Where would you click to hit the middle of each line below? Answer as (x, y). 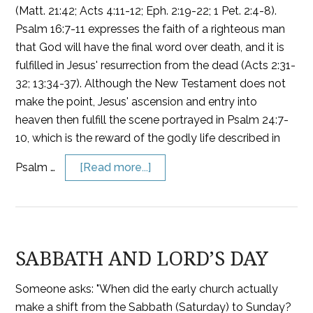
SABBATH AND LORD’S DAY (142, 259)
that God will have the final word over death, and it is (150, 47)
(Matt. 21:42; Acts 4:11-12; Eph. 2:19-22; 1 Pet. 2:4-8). (146, 11)
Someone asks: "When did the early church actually (147, 289)
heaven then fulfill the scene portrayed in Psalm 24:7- (152, 120)
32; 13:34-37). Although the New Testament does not (151, 83)
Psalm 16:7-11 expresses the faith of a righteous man (151, 29)
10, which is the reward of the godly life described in (148, 138)
